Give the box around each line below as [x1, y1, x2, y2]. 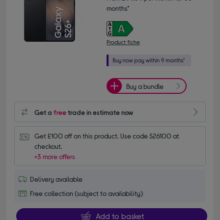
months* [107, 4, 129, 12]
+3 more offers [34, 152, 76, 161]
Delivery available [30, 175, 83, 183]
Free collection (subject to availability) [30, 189, 143, 197]
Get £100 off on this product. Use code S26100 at [34, 132, 180, 140]
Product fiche [107, 38, 140, 45]
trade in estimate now [66, 108, 134, 116]
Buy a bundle [126, 82, 164, 90]
